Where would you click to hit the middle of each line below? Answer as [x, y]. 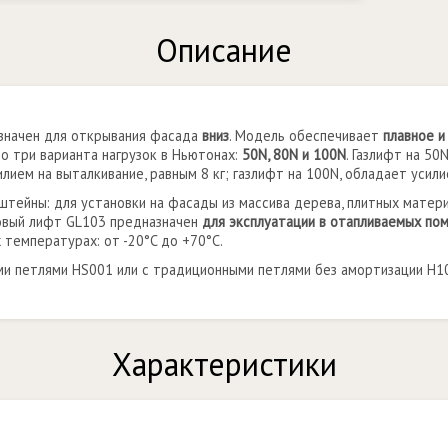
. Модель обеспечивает [306, 135]
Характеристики [224, 364]
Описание [224, 50]
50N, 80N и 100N [294, 154]
